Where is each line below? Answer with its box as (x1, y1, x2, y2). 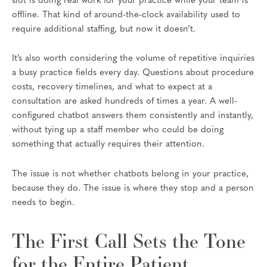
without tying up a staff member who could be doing (12, 126, 223, 135)
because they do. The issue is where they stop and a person (12, 184, 254, 193)
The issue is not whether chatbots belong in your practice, (12, 169, 249, 179)
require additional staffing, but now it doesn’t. (12, 24, 195, 34)
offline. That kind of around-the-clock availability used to (12, 10, 240, 20)
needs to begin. (12, 198, 74, 207)
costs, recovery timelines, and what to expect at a (12, 83, 212, 92)
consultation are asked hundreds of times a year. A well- (12, 97, 237, 107)
